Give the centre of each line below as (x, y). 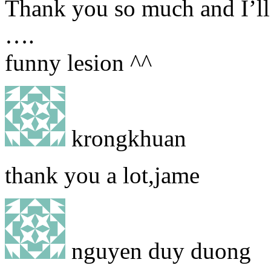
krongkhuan (126, 138)
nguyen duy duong (158, 250)
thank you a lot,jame (102, 175)
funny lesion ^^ (78, 62)
